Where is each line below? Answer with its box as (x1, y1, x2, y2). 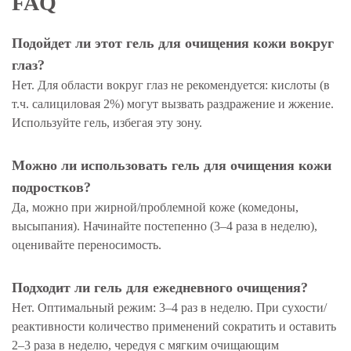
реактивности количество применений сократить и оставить (12, 320, 336, 333)
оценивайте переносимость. (12, 238, 161, 251)
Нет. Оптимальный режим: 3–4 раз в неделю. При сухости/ (12, 301, 327, 314)
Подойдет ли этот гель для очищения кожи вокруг (12, 35, 334, 51)
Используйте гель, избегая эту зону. (12, 116, 202, 129)
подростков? (12, 179, 91, 195)
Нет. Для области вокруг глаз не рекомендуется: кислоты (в (12, 78, 330, 92)
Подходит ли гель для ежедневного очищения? (12, 280, 308, 295)
